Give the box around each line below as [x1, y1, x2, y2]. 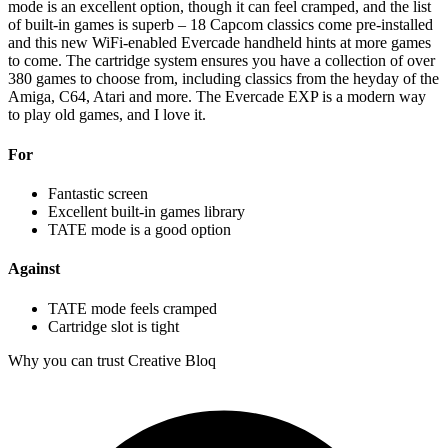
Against [8, 260, 60, 278]
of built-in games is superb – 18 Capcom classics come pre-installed [8, 16, 433, 34]
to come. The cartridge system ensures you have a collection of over [8, 52, 435, 70]
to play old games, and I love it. [8, 106, 206, 124]
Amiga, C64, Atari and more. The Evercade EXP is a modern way [8, 88, 426, 106]
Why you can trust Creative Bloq [8, 351, 216, 369]
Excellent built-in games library [48, 203, 245, 221]
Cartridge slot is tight [48, 317, 179, 335]
